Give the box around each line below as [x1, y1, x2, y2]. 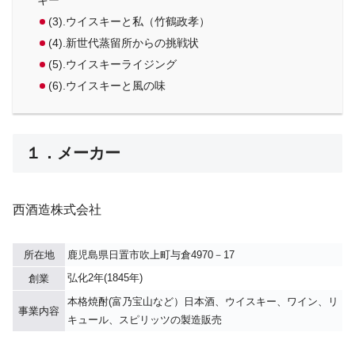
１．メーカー [25, 144, 120, 162]
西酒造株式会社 [13, 202, 101, 216]
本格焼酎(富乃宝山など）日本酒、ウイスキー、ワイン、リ [67, 296, 338, 308]
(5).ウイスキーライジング [48, 58, 177, 71]
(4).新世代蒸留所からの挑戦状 [48, 36, 200, 49]
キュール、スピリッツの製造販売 [67, 314, 222, 326]
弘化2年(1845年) [67, 272, 143, 284]
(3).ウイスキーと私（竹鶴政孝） [48, 15, 211, 28]
